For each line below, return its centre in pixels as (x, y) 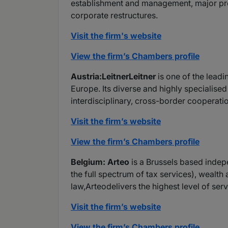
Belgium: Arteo (100, 162)
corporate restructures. (114, 16)
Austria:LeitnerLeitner (113, 77)
